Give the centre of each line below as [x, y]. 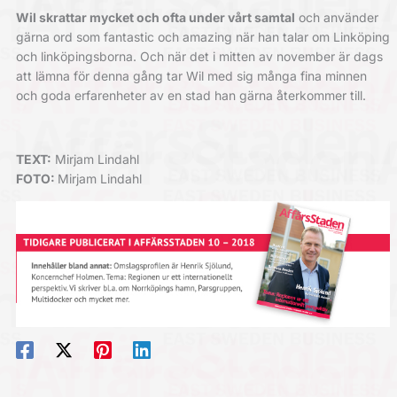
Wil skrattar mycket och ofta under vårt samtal [155, 17]
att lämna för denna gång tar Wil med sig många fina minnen [191, 75]
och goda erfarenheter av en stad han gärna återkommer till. [191, 95]
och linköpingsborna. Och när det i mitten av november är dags [199, 56]
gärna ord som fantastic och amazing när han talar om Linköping [202, 36]
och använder [336, 17]
